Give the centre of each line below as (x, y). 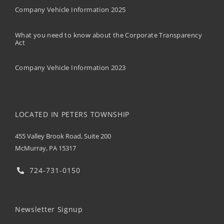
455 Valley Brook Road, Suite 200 (63, 136)
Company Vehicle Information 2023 (70, 67)
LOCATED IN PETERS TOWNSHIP (72, 114)
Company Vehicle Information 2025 (70, 10)
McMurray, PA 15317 (45, 148)
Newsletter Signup (49, 209)
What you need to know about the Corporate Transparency (108, 35)
